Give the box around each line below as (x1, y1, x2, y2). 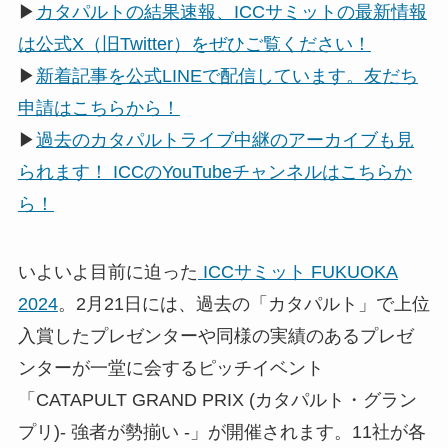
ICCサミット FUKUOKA (202, 262, 398, 283)
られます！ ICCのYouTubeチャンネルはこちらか (17, 162, 412, 183)
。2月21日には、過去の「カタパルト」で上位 (57, 294, 430, 315)
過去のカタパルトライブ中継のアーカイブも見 (35, 130, 414, 151)
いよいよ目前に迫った (17, 262, 198, 283)
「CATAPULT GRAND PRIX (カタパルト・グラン (17, 390, 417, 411)
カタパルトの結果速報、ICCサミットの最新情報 (35, 2, 427, 23)
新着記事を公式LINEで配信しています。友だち (35, 66, 418, 87)
